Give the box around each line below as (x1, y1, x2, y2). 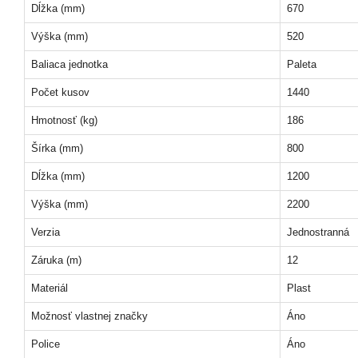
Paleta (287, 58, 316, 70)
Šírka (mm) (31, 142, 83, 154)
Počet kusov (31, 86, 89, 98)
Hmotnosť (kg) (31, 114, 97, 126)
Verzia (31, 226, 60, 238)
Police (31, 338, 60, 350)
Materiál (31, 282, 68, 294)
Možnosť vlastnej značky (31, 310, 148, 322)
